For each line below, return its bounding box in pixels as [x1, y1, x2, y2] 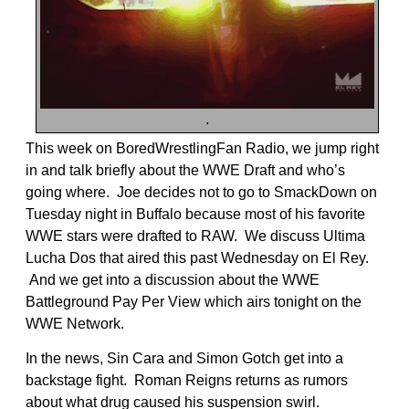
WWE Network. [26, 315, 124, 331]
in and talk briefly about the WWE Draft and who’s [26, 162, 345, 178]
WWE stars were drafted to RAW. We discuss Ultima [26, 227, 365, 244]
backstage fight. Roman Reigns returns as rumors [26, 372, 348, 388]
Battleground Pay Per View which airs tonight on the [26, 293, 362, 309]
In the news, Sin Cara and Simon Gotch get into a [26, 350, 343, 366]
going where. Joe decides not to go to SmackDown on [26, 184, 377, 200]
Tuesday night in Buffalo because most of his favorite [26, 205, 365, 222]
